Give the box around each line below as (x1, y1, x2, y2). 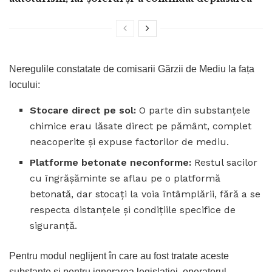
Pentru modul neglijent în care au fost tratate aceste (9, 250, 229, 261)
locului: (9, 79, 40, 90)
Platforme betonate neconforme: (30, 156, 192, 168)
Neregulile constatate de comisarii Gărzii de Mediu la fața (9, 63, 254, 74)
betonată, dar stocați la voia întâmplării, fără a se (30, 188, 261, 200)
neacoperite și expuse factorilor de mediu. (30, 135, 229, 148)
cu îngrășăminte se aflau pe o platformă (30, 172, 221, 184)
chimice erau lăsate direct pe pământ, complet (30, 120, 252, 132)
